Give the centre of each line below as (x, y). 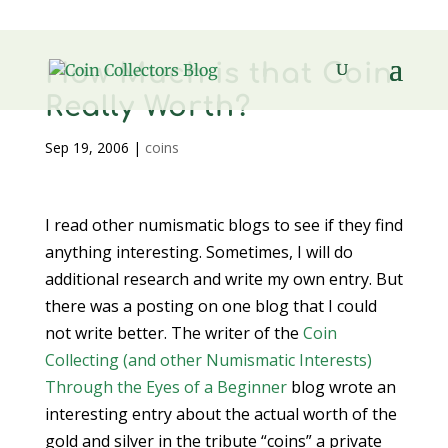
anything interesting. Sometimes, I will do (198, 252)
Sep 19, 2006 (86, 147)
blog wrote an (341, 387)
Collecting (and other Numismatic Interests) (208, 360)
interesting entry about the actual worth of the (220, 414)
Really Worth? (147, 107)
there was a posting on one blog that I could (210, 306)
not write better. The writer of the (173, 333)
